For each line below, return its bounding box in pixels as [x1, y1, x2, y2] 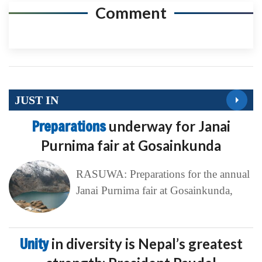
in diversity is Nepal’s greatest [51, 235, 243, 253]
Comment [95, 3, 167, 23]
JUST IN [15, 93, 58, 106]
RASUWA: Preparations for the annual [75, 168, 250, 181]
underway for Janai [108, 118, 230, 135]
